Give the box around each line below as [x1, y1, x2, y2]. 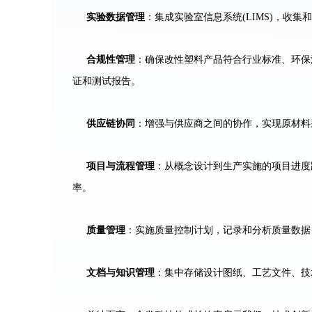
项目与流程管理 [86, 161, 155, 171]
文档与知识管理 [86, 267, 155, 278]
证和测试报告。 [72, 76, 141, 86]
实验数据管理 [86, 12, 145, 22]
